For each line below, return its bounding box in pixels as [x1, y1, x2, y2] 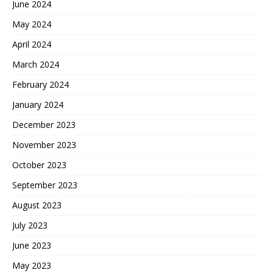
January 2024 [12, 99, 63, 111]
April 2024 [12, 38, 51, 51]
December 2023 [12, 119, 76, 131]
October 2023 [12, 159, 66, 171]
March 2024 [12, 58, 59, 71]
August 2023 [12, 199, 62, 211]
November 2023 [12, 139, 76, 151]
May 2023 [12, 260, 51, 272]
